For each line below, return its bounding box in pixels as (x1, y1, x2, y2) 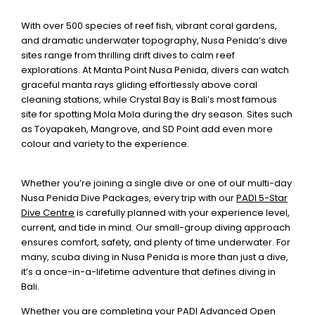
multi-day (245, 176, 292, 190)
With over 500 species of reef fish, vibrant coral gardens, (21, 18, 277, 32)
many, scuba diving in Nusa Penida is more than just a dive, (21, 250, 288, 264)
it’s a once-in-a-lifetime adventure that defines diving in (21, 264, 276, 278)
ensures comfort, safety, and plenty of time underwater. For (21, 235, 290, 249)
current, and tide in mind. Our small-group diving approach (21, 220, 290, 234)
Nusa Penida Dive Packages (21, 191, 149, 205)
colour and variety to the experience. (21, 136, 189, 150)
